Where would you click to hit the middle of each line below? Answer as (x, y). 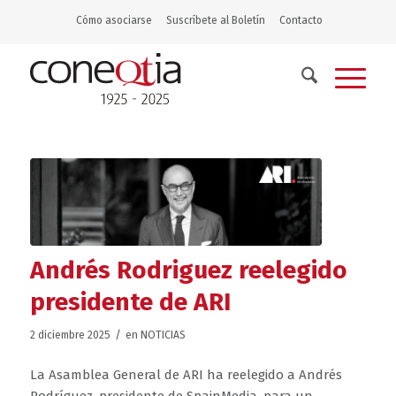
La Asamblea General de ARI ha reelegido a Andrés (186, 374)
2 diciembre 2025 (70, 335)
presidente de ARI (130, 302)
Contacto (301, 20)
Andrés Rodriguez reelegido (188, 270)
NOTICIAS (163, 335)
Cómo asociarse (114, 20)
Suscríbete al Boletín (216, 20)
